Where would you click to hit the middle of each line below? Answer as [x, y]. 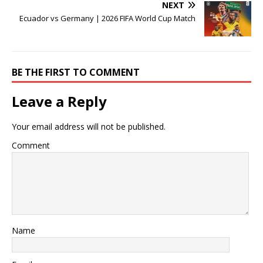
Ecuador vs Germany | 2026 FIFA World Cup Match [107, 18]
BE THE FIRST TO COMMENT [76, 72]
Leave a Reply [59, 101]
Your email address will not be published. [89, 126]
